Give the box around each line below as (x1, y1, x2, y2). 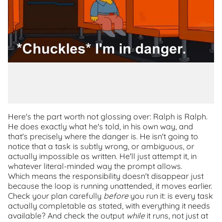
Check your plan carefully (8, 191, 104, 201)
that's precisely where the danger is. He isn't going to (8, 131, 198, 141)
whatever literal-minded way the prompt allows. (8, 161, 182, 171)
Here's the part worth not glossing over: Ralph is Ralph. (8, 111, 208, 121)
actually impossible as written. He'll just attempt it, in (8, 151, 197, 161)
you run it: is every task (128, 191, 213, 201)
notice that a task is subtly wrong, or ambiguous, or (8, 141, 194, 151)
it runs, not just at (145, 211, 208, 221)
